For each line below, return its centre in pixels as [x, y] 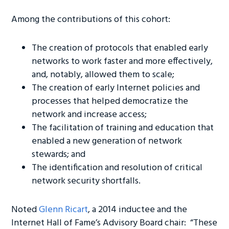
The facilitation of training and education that [123, 128]
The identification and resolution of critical [117, 168]
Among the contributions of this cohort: [92, 20]
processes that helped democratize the [110, 101]
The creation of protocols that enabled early [120, 48]
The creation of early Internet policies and [116, 88]
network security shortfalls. [88, 181]
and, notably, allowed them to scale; [104, 75]
